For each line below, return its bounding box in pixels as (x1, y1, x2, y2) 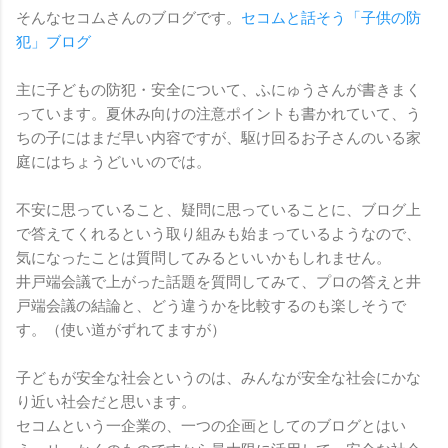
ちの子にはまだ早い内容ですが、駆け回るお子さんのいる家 (16, 128, 421, 147)
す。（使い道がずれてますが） (16, 320, 226, 339)
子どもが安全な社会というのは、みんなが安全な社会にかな (16, 368, 421, 387)
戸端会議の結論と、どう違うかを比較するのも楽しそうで (16, 296, 406, 315)
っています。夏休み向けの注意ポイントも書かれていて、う (16, 104, 421, 123)
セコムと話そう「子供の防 (241, 8, 421, 27)
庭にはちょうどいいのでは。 (16, 152, 211, 171)
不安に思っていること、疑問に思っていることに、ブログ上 (16, 200, 421, 219)
